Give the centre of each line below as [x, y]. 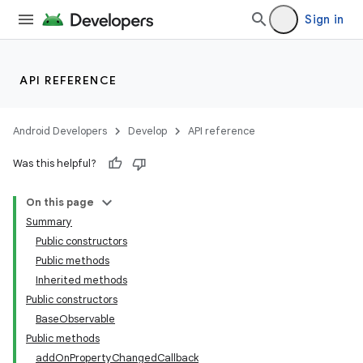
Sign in [324, 19]
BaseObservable [75, 319]
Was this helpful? [55, 163]
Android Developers [60, 131]
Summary [49, 222]
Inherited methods [81, 280]
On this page [60, 202]
